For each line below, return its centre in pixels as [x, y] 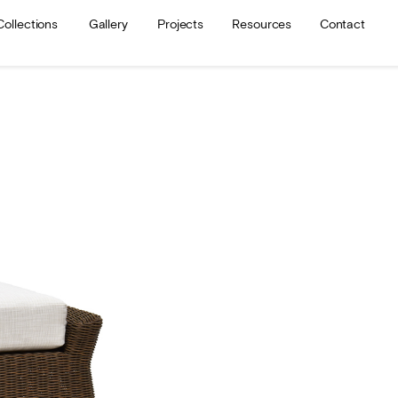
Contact [342, 25]
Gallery [108, 25]
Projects [180, 25]
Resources [262, 25]
